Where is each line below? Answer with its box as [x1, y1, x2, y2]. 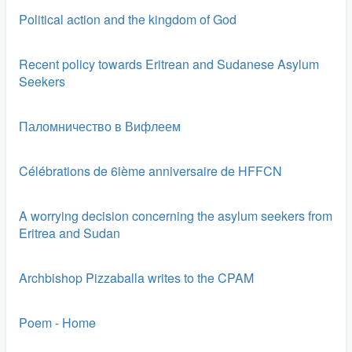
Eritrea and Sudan [19, 224, 120, 242]
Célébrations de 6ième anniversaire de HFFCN [19, 162, 282, 180]
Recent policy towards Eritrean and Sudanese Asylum [19, 55, 319, 73]
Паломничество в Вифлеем [19, 117, 181, 135]
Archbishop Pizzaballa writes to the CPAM [19, 269, 254, 287]
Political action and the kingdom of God [19, 10, 236, 28]
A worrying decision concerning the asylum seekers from [19, 207, 332, 225]
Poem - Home [19, 313, 96, 332]
